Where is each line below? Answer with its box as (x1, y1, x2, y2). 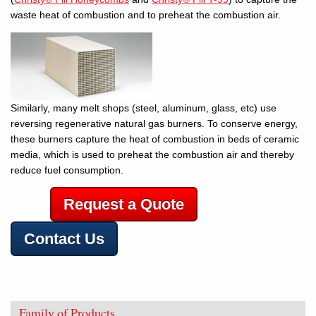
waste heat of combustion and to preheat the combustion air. (11, 8, 281, 20)
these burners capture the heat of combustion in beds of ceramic (11, 133, 299, 145)
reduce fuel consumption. (11, 164, 202, 176)
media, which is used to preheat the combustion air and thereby (11, 148, 294, 160)
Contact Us (24, 230, 104, 248)
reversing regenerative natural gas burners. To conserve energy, (11, 117, 298, 129)
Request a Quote (63, 195, 184, 214)
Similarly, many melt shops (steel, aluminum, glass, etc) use (11, 102, 276, 114)
